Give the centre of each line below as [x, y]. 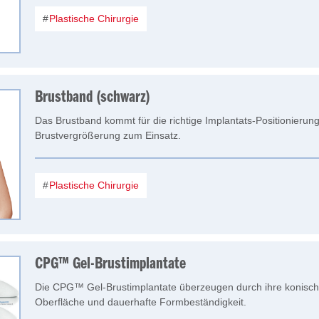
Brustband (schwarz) [93, 98]
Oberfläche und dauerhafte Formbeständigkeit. [141, 302]
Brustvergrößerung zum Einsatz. [108, 135]
